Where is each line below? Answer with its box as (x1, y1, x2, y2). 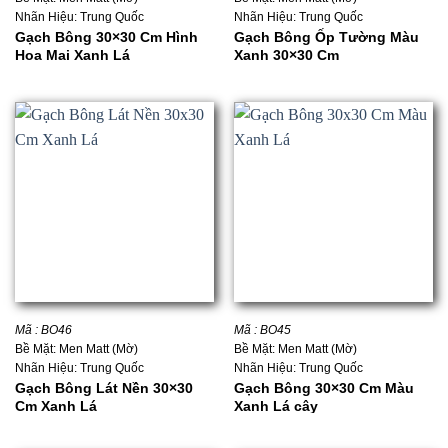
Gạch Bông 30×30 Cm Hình (14, 29, 198, 46)
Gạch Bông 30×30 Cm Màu (233, 380, 414, 397)
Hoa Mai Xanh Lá (14, 47, 130, 64)
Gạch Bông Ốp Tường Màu (233, 29, 419, 46)
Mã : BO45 (233, 323, 291, 338)
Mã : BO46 (14, 323, 72, 338)
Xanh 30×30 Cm (233, 47, 339, 64)
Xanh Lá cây (233, 398, 318, 415)
